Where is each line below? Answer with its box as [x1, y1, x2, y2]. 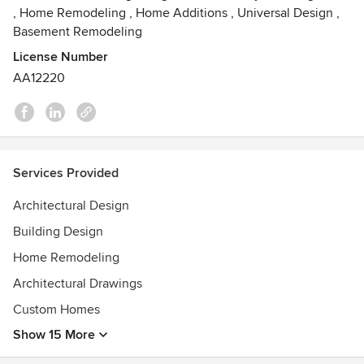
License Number [13, 49, 108, 65]
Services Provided [13, 165, 119, 181]
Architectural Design [13, 197, 129, 214]
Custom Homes [13, 301, 100, 318]
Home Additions [136, 5, 227, 21]
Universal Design [237, 5, 333, 21]
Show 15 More [13, 327, 95, 343]
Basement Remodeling [13, 24, 142, 40]
